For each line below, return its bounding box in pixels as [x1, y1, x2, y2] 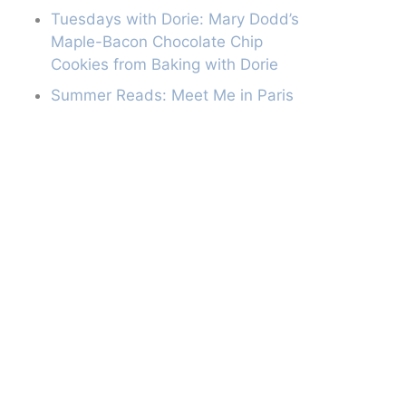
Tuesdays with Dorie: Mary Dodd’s [51, 10, 299, 29]
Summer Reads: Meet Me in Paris [51, 85, 294, 104]
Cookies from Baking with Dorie [51, 55, 278, 74]
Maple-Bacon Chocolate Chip [51, 33, 263, 52]
